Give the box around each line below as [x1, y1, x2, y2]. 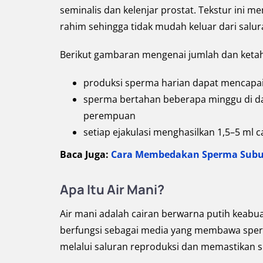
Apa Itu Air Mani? [60, 181, 164, 198]
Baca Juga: [60, 148, 111, 161]
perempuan [83, 109, 136, 122]
